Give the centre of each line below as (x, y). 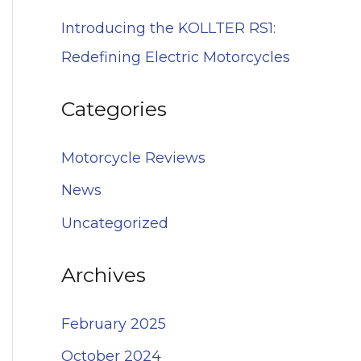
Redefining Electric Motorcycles (176, 57)
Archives (104, 275)
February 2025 (114, 324)
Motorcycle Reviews (133, 158)
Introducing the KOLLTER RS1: (168, 28)
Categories (114, 109)
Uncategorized (115, 223)
